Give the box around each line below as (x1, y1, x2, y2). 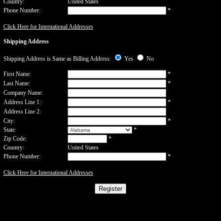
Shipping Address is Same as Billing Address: (3, 55, 112, 62)
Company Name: (3, 89, 43, 96)
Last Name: (3, 80, 30, 87)
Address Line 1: (3, 99, 41, 106)
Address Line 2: (3, 108, 41, 115)
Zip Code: (3, 135, 27, 142)
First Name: (3, 71, 31, 77)
